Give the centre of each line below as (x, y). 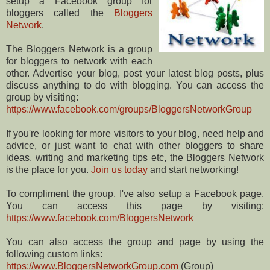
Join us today (119, 169)
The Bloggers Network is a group (79, 49)
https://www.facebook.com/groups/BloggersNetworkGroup (129, 109)
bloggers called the (60, 13)
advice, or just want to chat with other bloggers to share (135, 145)
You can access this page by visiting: (135, 206)
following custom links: (54, 254)
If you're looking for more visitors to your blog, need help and (135, 133)
